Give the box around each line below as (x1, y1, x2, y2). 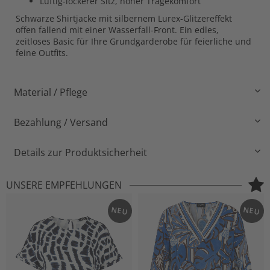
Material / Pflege (14, 85, 87, 99)
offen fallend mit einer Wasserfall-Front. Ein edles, (16, 24, 219, 36)
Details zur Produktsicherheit (14, 145, 147, 159)
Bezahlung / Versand (14, 115, 108, 129)
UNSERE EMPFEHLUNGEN (6, 178, 122, 192)
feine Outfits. (16, 46, 68, 58)
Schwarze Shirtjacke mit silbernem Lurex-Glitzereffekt (16, 12, 232, 24)
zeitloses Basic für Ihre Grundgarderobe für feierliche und (16, 35, 251, 47)
